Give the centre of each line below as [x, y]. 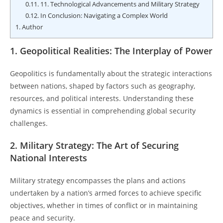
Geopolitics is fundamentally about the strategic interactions [111, 73]
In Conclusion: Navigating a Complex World [103, 15]
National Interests [49, 158]
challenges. [29, 123]
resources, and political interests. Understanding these [102, 98]
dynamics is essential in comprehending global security [103, 111]
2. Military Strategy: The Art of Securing [94, 145]
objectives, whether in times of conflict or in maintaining [104, 205]
